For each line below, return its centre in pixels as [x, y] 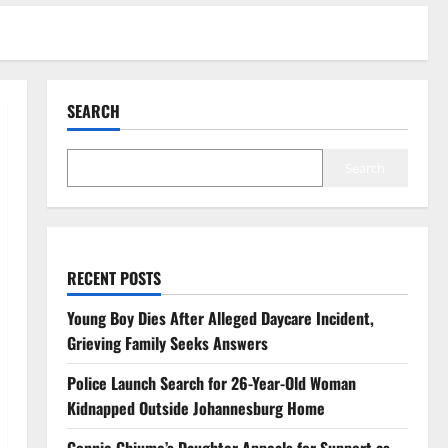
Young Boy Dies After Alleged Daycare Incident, [220, 318]
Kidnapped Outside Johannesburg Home [195, 408]
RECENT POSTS [113, 278]
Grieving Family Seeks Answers [167, 343]
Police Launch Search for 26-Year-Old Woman [211, 383]
